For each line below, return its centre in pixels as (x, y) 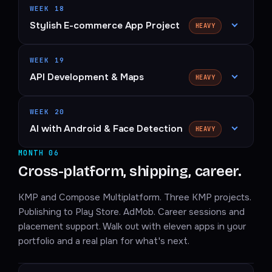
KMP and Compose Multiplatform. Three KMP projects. (135, 198)
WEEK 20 (47, 112)
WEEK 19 (47, 60)
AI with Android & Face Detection (106, 129)
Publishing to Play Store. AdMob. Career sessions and (131, 212)
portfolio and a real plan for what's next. (104, 241)
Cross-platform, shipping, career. (130, 172)
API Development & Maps (87, 77)
